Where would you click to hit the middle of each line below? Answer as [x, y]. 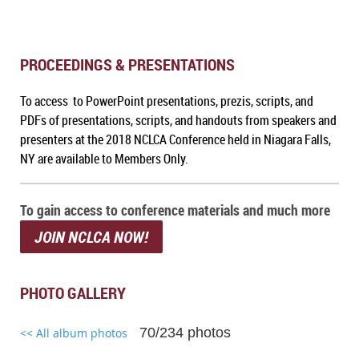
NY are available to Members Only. [104, 158]
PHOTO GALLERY [73, 292]
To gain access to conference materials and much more [175, 210]
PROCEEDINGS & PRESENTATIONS [127, 64]
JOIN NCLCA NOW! [93, 236]
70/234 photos [185, 332]
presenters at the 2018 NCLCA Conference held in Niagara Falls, [175, 139]
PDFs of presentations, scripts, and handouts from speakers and [178, 120]
